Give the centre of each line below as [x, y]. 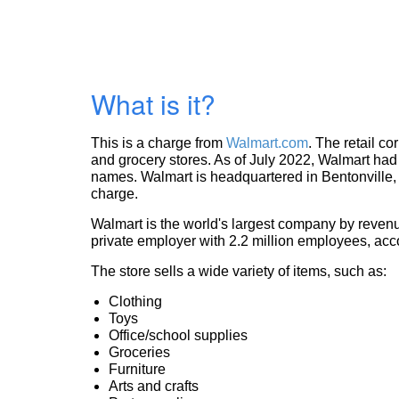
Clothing [135, 301]
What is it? [153, 104]
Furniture [137, 369]
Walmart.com [267, 143]
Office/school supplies [178, 335]
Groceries [139, 352]
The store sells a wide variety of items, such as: [239, 271]
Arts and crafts [154, 386]
